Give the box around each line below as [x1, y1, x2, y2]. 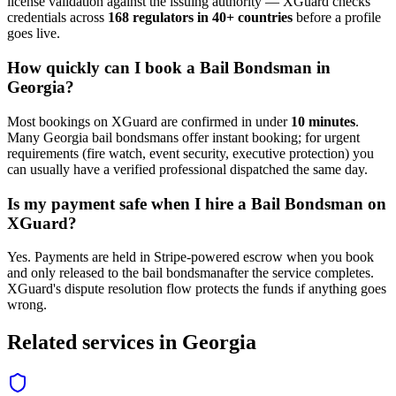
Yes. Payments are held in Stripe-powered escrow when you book [7, 249, 374, 265]
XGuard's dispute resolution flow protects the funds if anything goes [7, 281, 386, 297]
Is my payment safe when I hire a [7, 194, 251, 213]
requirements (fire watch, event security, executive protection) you [7, 145, 374, 161]
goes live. [7, 26, 60, 42]
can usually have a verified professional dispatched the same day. [7, 161, 368, 177]
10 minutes [291, 113, 355, 129]
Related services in [7, 331, 182, 354]
